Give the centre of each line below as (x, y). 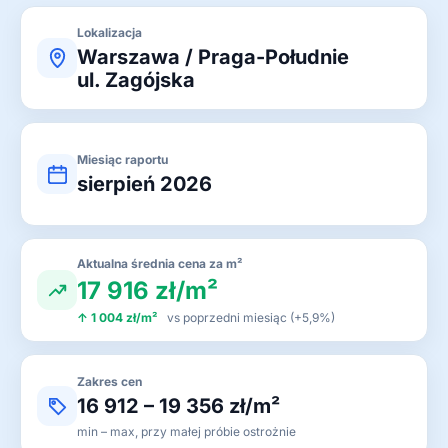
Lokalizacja (109, 32)
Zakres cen (109, 381)
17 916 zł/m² (147, 290)
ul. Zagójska (136, 79)
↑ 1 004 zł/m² (117, 317)
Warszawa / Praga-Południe (213, 56)
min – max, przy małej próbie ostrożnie (186, 431)
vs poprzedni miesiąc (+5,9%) (249, 317)
